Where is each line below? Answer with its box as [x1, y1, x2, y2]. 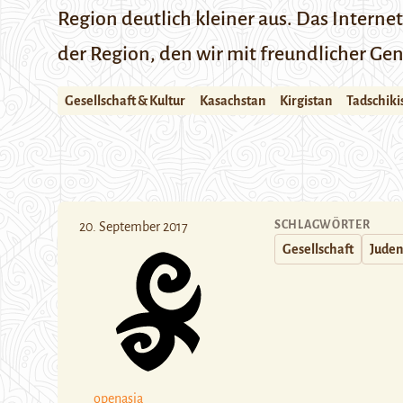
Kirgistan [280, 94, 332, 108]
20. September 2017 [79, 219, 188, 234]
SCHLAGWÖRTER [274, 219, 371, 231]
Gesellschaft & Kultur [65, 94, 185, 108]
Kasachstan [200, 94, 265, 108]
